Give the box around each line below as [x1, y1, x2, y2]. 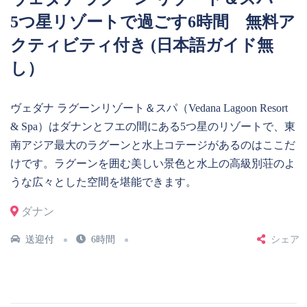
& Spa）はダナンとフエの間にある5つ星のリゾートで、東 [10, 121, 295, 132]
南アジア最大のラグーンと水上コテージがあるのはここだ [10, 139, 295, 151]
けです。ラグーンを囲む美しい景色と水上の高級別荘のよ [10, 158, 295, 169]
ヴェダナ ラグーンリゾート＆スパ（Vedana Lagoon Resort [10, 102, 288, 114]
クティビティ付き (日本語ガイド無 [10, 36, 273, 54]
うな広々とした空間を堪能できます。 [10, 176, 197, 188]
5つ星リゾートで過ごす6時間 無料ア [10, 12, 295, 31]
